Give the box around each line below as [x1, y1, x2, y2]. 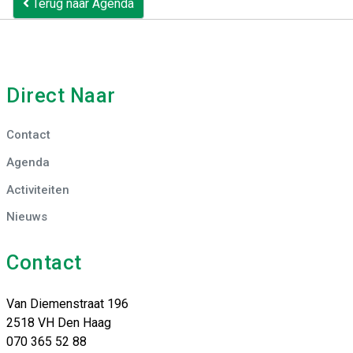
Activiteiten [6, 182, 69, 197]
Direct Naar [6, 83, 116, 107]
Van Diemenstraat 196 [6, 295, 128, 311]
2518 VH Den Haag [6, 314, 111, 330]
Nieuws [6, 210, 47, 225]
